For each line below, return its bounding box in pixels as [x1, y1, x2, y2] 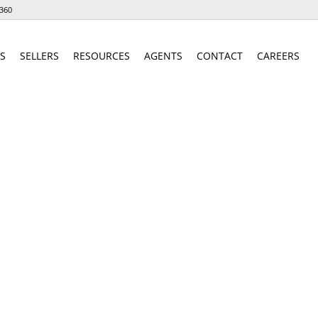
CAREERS [257, 49, 300, 62]
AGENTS [144, 49, 182, 62]
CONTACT [197, 49, 243, 62]
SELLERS [20, 49, 59, 62]
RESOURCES [73, 49, 130, 62]
